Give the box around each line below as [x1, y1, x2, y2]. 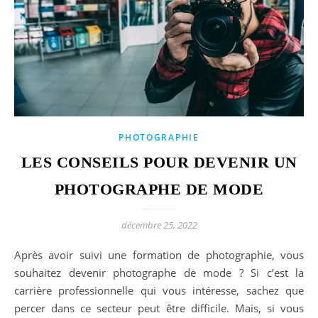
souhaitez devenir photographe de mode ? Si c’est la [14, 265, 304, 280]
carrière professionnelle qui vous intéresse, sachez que [14, 283, 304, 297]
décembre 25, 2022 [121, 218, 197, 231]
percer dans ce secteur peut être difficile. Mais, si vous [14, 300, 304, 315]
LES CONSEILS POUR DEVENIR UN [21, 153, 297, 171]
